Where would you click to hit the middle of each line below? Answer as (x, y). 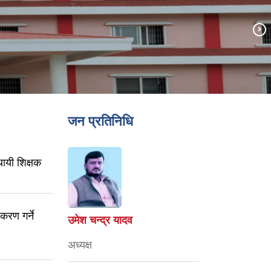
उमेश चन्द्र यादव (100, 220)
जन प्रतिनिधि (100, 121)
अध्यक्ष (80, 245)
